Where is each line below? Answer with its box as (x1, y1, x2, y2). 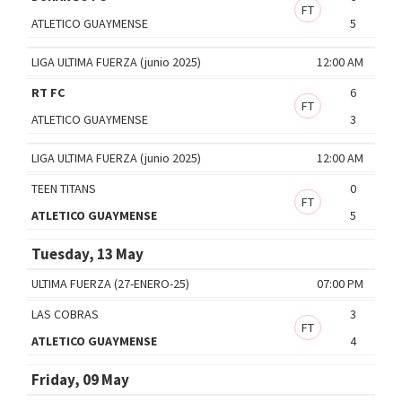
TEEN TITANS (31, 179, 96, 197)
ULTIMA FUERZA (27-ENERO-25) (31, 275, 189, 292)
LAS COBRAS (31, 305, 99, 322)
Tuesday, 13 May (31, 243, 144, 264)
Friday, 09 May (31, 369, 129, 389)
